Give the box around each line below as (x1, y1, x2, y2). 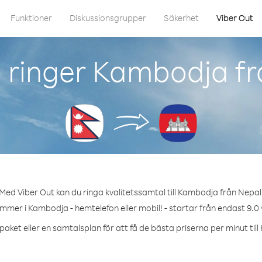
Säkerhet (164, 12, 199, 23)
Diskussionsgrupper (70, 12, 146, 23)
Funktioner (11, 12, 52, 23)
